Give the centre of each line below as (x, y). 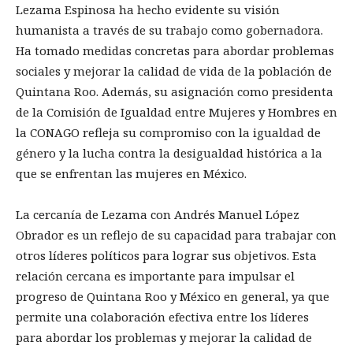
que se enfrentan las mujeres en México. (131, 173)
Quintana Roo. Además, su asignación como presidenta (175, 91)
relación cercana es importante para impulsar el (155, 275)
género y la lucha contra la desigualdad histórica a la (169, 152)
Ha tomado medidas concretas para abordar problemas (175, 50)
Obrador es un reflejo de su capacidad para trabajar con (176, 234)
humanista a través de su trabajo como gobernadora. (169, 30)
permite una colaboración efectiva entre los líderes (162, 316)
